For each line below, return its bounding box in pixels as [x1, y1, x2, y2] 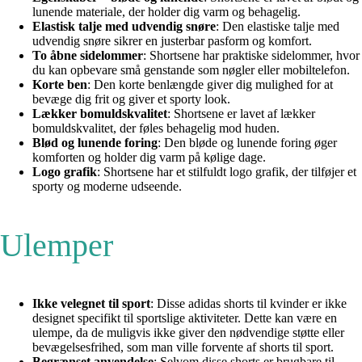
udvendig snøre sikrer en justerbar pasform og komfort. [32, 33, 312, 48]
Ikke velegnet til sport [32, 296, 150, 310]
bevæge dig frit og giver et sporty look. [32, 91, 230, 106]
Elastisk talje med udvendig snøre [32, 19, 216, 33]
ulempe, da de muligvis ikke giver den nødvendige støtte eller [32, 325, 344, 339]
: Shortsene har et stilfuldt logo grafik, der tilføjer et [97, 164, 356, 179]
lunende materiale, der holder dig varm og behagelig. [32, 4, 301, 19]
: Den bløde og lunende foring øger [158, 135, 337, 149]
